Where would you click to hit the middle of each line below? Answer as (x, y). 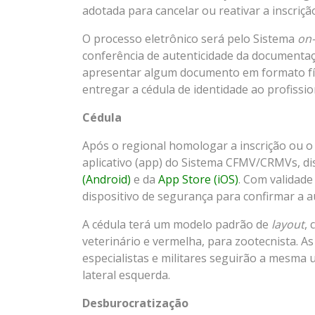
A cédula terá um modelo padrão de (177, 225)
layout (288, 225)
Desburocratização (135, 303)
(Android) (107, 180)
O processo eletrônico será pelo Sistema (190, 39)
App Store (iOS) (198, 180)
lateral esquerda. (126, 275)
